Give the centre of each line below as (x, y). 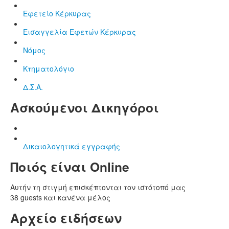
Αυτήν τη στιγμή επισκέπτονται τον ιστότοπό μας (98, 187)
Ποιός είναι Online (70, 166)
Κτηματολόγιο (49, 68)
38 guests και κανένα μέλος (60, 197)
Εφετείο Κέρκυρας (57, 13)
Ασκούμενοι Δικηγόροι (85, 107)
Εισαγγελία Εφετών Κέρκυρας (79, 31)
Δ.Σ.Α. (33, 87)
